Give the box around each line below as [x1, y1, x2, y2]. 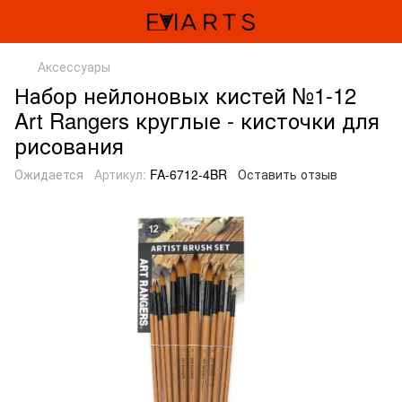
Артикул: [94, 165, 146, 183]
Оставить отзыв [238, 165, 337, 183]
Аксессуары [38, 57, 110, 75]
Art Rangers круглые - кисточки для [14, 104, 380, 135]
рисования [14, 129, 124, 161]
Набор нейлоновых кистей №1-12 [14, 79, 356, 110]
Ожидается [14, 165, 83, 183]
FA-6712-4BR [146, 165, 227, 183]
